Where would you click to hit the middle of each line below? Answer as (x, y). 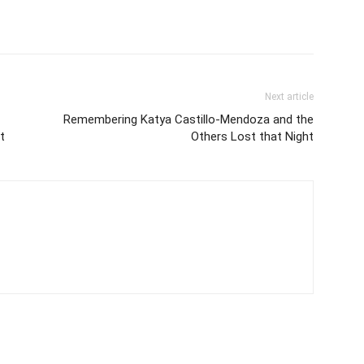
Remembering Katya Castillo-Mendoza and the (188, 119)
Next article (289, 96)
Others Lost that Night (252, 136)
